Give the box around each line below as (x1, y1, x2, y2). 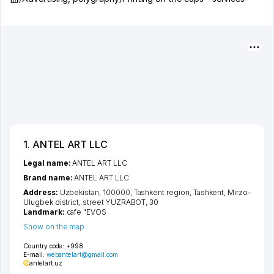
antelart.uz (29, 259, 62, 267)
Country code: (23, 242, 65, 250)
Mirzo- (228, 188, 251, 197)
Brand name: (23, 173, 75, 182)
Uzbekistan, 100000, (59, 188, 134, 197)
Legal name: (23, 158, 73, 168)
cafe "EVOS (66, 207, 106, 217)
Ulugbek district (23, 198, 80, 207)
